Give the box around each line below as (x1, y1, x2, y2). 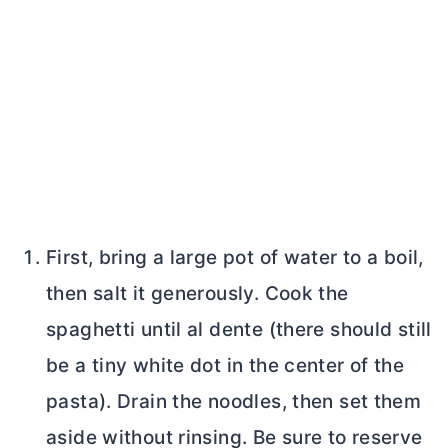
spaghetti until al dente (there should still (46, 317, 432, 341)
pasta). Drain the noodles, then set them (46, 389, 422, 413)
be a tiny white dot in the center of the (46, 353, 405, 377)
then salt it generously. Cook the (46, 281, 349, 305)
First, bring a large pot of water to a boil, (46, 245, 424, 269)
